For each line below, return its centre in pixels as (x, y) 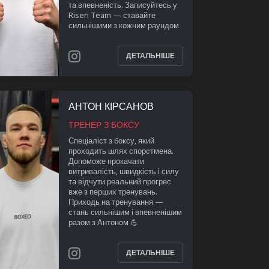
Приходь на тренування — (116, 201)
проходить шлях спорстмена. (121, 150)
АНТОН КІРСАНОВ (111, 106)
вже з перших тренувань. (113, 191)
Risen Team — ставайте (112, 15)
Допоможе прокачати (106, 161)
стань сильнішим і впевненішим (125, 212)
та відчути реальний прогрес (119, 181)
